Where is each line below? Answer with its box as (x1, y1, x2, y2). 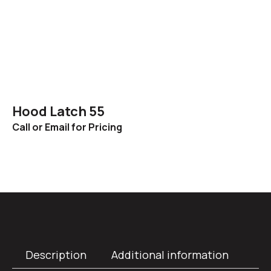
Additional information (111, 247, 229, 263)
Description (25, 247, 87, 263)
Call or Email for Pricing (12, 120, 122, 134)
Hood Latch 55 (12, 102, 105, 120)
